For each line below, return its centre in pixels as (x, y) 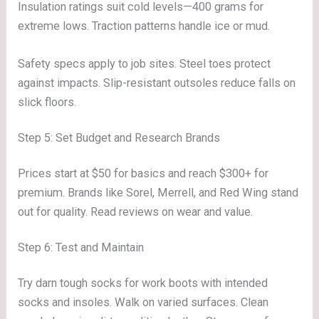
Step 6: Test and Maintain (81, 248)
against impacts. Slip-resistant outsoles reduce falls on (157, 83)
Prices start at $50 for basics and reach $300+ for (143, 174)
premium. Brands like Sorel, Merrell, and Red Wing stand (158, 193)
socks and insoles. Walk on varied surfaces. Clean (143, 302)
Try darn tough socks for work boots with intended (143, 283)
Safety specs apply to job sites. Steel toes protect (145, 64)
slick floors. (47, 103)
